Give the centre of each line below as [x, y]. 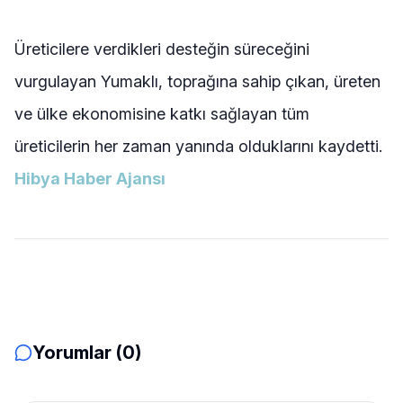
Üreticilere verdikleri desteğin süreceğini [162, 49]
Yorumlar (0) [87, 353]
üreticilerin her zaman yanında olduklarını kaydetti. [198, 147]
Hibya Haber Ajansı [90, 179]
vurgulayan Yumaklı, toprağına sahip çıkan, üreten [197, 82]
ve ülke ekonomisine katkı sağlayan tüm [162, 114]
